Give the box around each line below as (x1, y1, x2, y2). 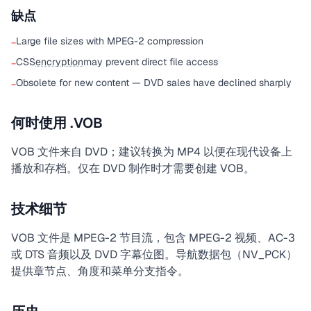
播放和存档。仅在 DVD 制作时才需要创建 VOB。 (11, 161, 255, 176)
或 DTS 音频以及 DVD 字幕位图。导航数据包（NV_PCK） (11, 247, 297, 262)
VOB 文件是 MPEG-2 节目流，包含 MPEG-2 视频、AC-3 (11, 230, 295, 245)
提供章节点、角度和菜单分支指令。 (11, 264, 189, 278)
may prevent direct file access (83, 56, 218, 68)
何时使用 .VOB (11, 114, 103, 132)
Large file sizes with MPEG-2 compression (16, 35, 203, 47)
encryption (35, 56, 83, 68)
